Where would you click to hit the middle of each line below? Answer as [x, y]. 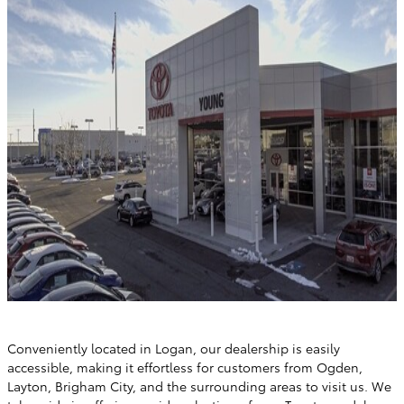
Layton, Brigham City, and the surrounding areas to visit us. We [199, 386]
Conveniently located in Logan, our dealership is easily [174, 349]
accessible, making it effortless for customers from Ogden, [185, 367]
